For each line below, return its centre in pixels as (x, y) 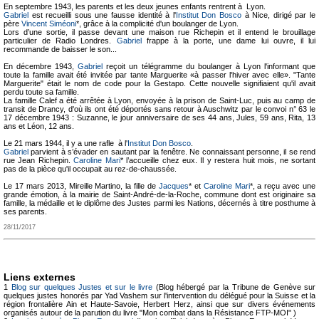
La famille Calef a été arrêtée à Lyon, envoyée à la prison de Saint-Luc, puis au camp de (159, 100)
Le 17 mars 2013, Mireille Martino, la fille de (81, 186)
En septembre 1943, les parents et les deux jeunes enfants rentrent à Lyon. (135, 6)
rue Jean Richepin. (39, 160)
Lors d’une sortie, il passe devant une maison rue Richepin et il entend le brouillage (159, 32)
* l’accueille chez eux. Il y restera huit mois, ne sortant (218, 160)
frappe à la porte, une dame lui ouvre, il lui (229, 41)
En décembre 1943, (41, 66)
